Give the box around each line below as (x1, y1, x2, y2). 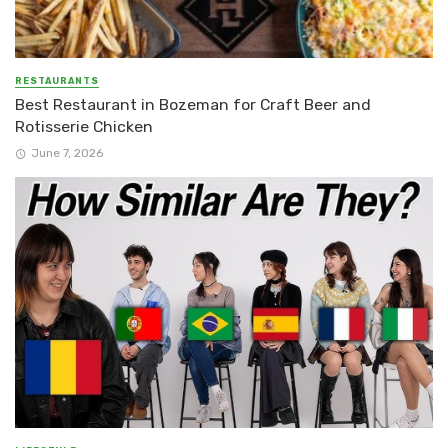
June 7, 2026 (30, 146, 103, 161)
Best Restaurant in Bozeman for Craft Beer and (15, 94, 371, 114)
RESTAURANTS (15, 75, 99, 86)
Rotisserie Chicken (15, 116, 153, 136)
